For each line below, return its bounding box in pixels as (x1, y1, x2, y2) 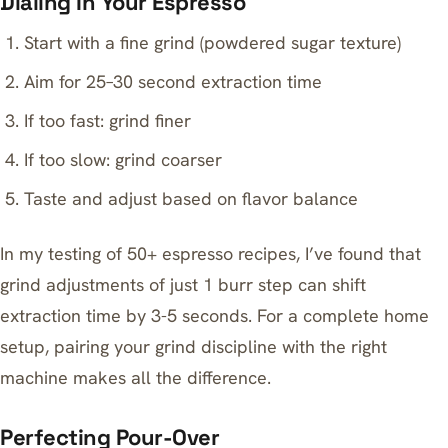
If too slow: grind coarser (24, 148, 223, 172)
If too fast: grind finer (24, 109, 192, 133)
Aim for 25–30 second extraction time (24, 70, 323, 94)
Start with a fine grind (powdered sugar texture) (24, 31, 402, 55)
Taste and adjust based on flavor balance (24, 187, 359, 211)
